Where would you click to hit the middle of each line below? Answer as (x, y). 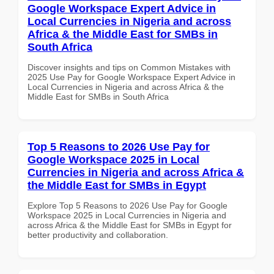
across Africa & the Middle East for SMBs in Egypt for (130, 225)
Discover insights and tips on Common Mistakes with (129, 67)
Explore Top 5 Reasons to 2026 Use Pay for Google (128, 205)
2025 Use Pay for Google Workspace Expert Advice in (131, 77)
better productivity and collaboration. (98, 235)
